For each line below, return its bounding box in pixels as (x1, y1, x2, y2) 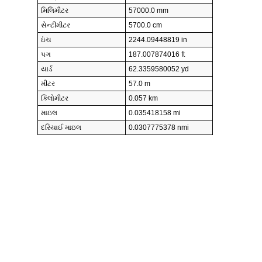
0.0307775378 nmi (129, 123, 189, 132)
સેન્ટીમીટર (41, 21, 70, 30)
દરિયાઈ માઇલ (41, 123, 81, 132)
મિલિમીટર (41, 6, 68, 15)
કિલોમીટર (41, 94, 68, 103)
